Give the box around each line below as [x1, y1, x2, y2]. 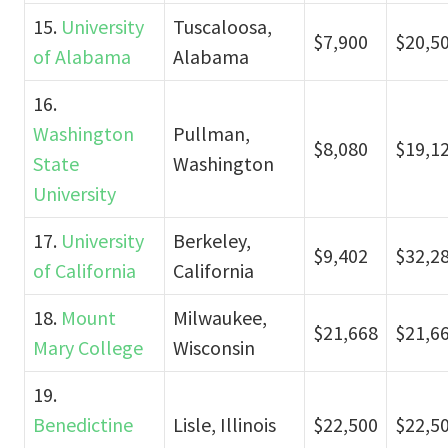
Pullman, [173, 120, 250, 146]
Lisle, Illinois [173, 411, 276, 437]
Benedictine [33, 411, 133, 437]
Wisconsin [173, 334, 255, 360]
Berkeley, [173, 227, 251, 253]
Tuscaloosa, [173, 13, 272, 39]
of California [33, 257, 136, 283]
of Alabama [33, 43, 131, 69]
